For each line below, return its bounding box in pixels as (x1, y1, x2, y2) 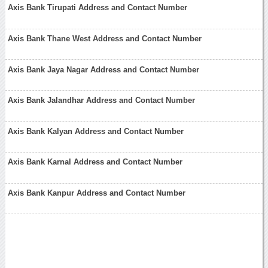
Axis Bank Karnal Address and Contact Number (8, 157, 183, 167)
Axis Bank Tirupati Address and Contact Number (8, 3, 188, 13)
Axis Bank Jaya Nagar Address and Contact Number (8, 65, 200, 74)
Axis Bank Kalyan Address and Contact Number (8, 126, 184, 136)
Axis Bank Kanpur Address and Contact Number (8, 188, 186, 198)
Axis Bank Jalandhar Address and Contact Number (8, 96, 196, 105)
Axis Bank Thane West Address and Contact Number (8, 34, 202, 44)
